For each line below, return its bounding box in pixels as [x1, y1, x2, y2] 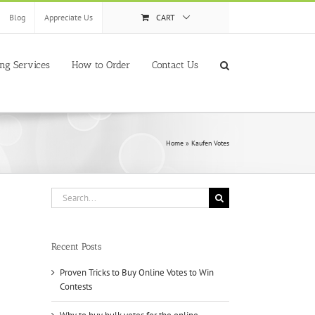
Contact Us [152, 58, 198, 71]
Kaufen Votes [191, 139, 229, 148]
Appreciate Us [44, 12, 93, 22]
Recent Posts [51, 241, 101, 252]
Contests [60, 281, 92, 293]
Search [51, 188, 77, 200]
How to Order [72, 58, 130, 71]
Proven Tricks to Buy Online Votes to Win [60, 266, 214, 279]
